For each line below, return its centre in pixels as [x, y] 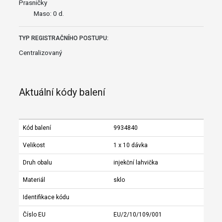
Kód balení [37, 128]
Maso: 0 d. [49, 13]
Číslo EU [34, 214]
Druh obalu [37, 162]
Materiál [34, 180]
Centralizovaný [40, 52]
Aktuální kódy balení [62, 92]
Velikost [34, 145]
